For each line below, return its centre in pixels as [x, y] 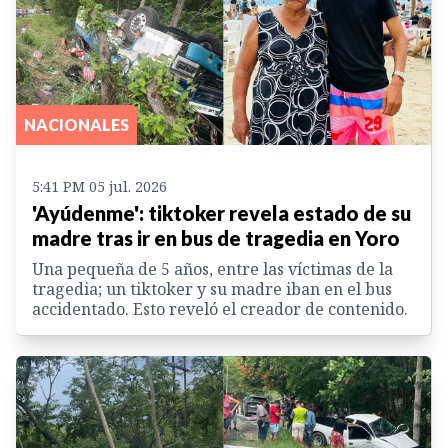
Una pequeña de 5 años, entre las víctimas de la [212, 269]
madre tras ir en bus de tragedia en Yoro [216, 238]
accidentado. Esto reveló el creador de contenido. [220, 309]
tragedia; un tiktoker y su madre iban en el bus [212, 289]
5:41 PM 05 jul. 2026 [99, 187]
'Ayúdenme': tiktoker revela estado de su [221, 213]
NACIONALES [76, 125]
